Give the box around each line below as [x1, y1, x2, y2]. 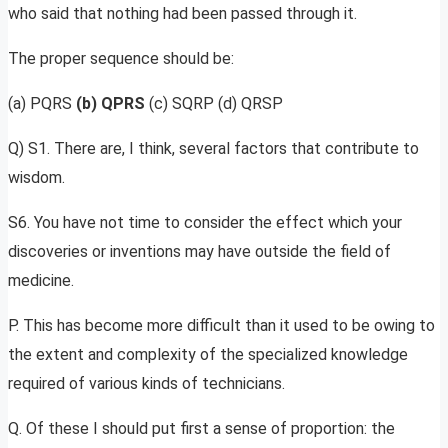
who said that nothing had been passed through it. [8, 4, 357, 24]
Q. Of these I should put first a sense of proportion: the [8, 419, 395, 439]
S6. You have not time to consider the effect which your [8, 213, 402, 233]
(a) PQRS [8, 94, 76, 114]
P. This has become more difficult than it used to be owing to [8, 316, 435, 336]
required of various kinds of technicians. [8, 374, 285, 394]
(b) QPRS [76, 94, 149, 114]
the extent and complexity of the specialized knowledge [8, 345, 408, 365]
